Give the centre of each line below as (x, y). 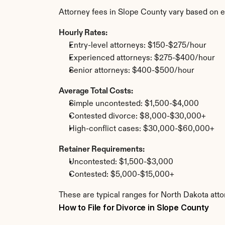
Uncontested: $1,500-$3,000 (121, 162)
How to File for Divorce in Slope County (134, 207)
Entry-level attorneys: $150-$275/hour (138, 46)
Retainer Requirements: (102, 150)
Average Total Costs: (96, 91)
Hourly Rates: (83, 33)
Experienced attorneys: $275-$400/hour (142, 58)
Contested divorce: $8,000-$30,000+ (137, 117)
